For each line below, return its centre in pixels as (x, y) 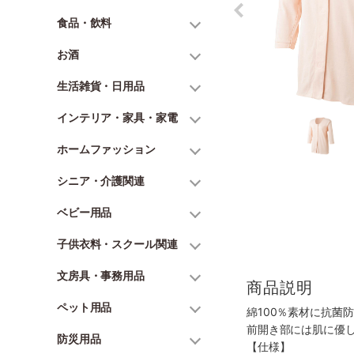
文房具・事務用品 (101, 275)
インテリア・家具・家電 (117, 117)
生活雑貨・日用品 (101, 86)
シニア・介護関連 (101, 181)
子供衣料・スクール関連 (117, 244)
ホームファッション (106, 149)
